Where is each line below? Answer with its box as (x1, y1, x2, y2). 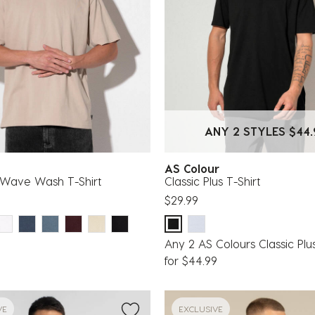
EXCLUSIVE (179, 303, 223, 314)
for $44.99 (165, 253, 217, 267)
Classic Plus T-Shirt (165, 174, 260, 188)
